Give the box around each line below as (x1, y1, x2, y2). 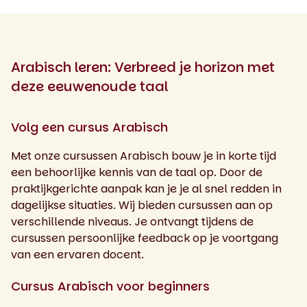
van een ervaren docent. (11, 246, 144, 262)
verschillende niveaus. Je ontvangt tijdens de (11, 213, 254, 230)
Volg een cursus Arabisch (11, 118, 168, 136)
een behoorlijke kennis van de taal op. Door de (11, 164, 262, 180)
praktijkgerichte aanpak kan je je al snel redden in (11, 180, 282, 197)
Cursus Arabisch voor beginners (11, 277, 210, 295)
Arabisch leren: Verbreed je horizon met (11, 57, 275, 77)
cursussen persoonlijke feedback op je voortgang (11, 230, 278, 246)
